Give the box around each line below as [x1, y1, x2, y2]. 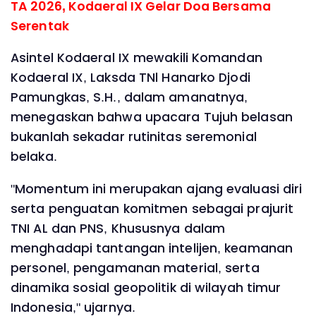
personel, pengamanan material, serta [11, 259, 260, 276]
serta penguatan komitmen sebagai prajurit [11, 200, 294, 217]
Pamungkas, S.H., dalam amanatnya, [11, 89, 248, 107]
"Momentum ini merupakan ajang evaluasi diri [11, 180, 303, 197]
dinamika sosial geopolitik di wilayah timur [11, 279, 281, 296]
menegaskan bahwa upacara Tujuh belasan [11, 109, 293, 126]
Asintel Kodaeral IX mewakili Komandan [11, 49, 262, 67]
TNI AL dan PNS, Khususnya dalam [11, 219, 226, 237]
